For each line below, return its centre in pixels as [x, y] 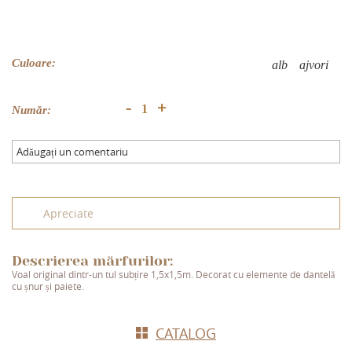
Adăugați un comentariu [72, 151]
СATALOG [186, 334]
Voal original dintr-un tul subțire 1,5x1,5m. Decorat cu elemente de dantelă [173, 274]
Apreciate [68, 213]
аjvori [314, 64]
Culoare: [34, 62]
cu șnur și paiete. [48, 286]
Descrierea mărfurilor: [92, 260]
